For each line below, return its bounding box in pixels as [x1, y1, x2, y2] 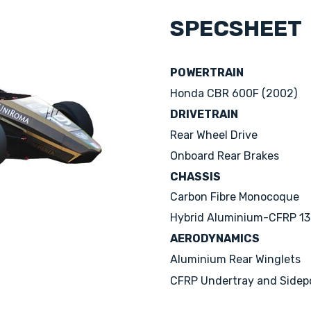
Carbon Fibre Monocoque [170, 190, 299, 203]
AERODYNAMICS [170, 232, 260, 245]
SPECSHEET [170, 15, 302, 42]
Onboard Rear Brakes [170, 149, 279, 162]
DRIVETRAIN [170, 108, 238, 121]
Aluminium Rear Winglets [170, 253, 301, 266]
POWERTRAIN [170, 66, 244, 79]
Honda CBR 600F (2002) [170, 87, 297, 100]
